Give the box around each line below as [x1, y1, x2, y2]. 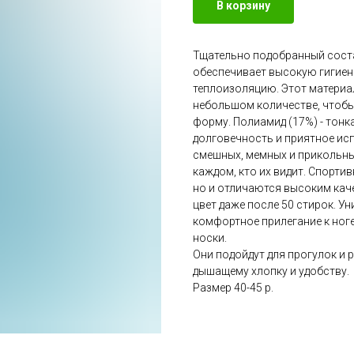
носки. [193, 232, 227, 245]
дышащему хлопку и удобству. [193, 265, 349, 278]
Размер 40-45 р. [193, 281, 273, 295]
